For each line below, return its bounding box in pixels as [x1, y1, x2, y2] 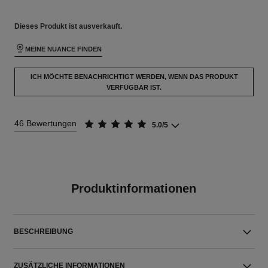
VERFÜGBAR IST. [106, 84, 162, 91]
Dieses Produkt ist [14, 22, 79, 31]
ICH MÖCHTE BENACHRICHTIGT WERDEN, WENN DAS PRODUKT [30, 73, 238, 80]
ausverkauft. [78, 22, 122, 31]
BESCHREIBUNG [14, 227, 74, 236]
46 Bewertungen [14, 118, 77, 128]
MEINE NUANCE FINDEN [25, 45, 102, 53]
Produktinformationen [71, 182, 197, 195]
